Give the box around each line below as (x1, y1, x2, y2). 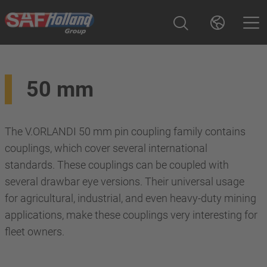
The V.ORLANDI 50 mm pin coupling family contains (5, 125, 246, 138)
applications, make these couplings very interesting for (5, 209, 257, 221)
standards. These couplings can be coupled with (5, 159, 229, 171)
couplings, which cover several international (5, 142, 207, 154)
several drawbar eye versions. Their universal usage (5, 175, 244, 188)
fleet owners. (5, 225, 64, 238)
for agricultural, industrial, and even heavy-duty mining (5, 192, 256, 204)
